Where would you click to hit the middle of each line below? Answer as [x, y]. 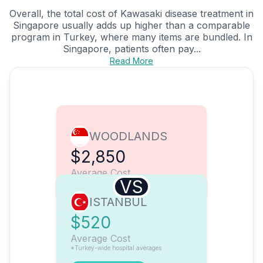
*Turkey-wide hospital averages [116, 248]
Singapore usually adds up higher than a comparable [131, 26]
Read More [131, 61]
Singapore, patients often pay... [131, 49]
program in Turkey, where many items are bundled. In [131, 37]
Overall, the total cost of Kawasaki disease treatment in [131, 14]
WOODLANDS [128, 136]
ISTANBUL [118, 202]
